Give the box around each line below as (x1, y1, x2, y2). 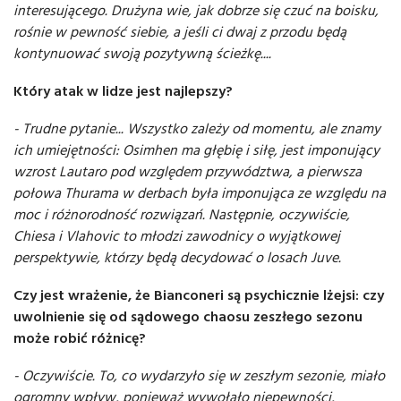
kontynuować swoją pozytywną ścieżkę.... (13, 42, 271, 64)
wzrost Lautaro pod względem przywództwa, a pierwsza (13, 160, 362, 183)
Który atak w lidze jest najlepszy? (13, 80, 233, 102)
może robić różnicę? (13, 327, 146, 349)
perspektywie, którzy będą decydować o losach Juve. (13, 246, 341, 269)
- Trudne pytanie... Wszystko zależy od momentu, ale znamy (13, 117, 380, 140)
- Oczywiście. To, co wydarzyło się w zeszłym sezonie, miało (13, 364, 385, 387)
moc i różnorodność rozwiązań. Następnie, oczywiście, (13, 203, 350, 226)
